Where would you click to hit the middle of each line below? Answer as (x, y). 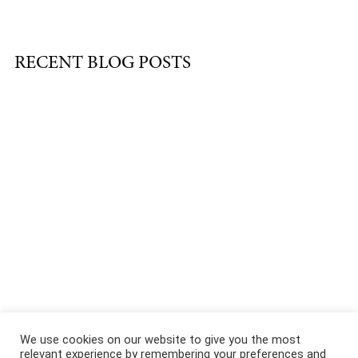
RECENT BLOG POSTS (102, 64)
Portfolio (158, 330)
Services (101, 330)
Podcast (298, 330)
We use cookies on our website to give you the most (160, 340)
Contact (244, 330)
